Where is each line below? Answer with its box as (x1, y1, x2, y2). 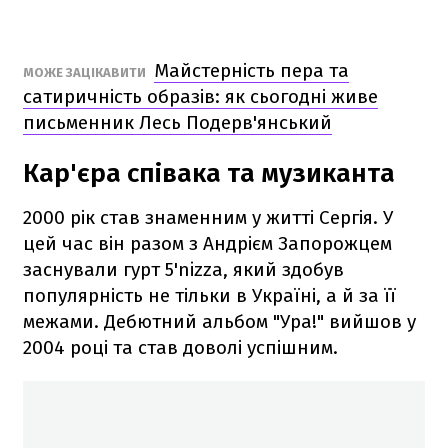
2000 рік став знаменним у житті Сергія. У (23, 205, 393, 229)
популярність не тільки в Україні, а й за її (23, 283, 396, 307)
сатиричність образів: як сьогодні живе (23, 84, 378, 108)
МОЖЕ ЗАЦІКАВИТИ (23, 64, 149, 80)
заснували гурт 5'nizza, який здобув (23, 257, 344, 281)
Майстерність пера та (154, 58, 349, 82)
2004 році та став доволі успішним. (23, 335, 338, 359)
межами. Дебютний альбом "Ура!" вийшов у (23, 309, 416, 333)
